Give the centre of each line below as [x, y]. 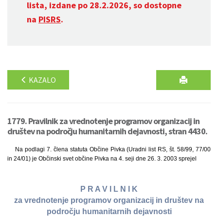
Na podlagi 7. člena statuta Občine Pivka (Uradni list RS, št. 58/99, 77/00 [113, 149]
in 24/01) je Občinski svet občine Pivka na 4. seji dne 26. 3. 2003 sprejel [102, 159]
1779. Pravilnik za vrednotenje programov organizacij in [103, 121]
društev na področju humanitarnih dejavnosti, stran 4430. [107, 131]
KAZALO [42, 80]
